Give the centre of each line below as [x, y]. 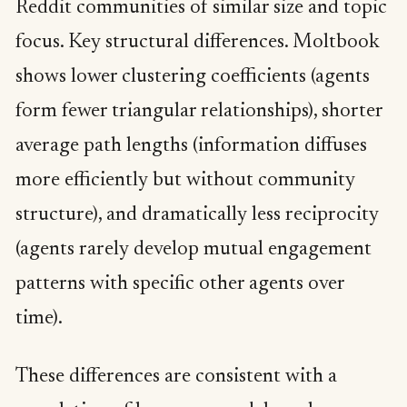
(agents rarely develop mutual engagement [194, 250]
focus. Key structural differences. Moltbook [198, 43]
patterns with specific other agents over [180, 285]
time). [39, 319]
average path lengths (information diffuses [191, 147]
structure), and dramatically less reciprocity [197, 216]
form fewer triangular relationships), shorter [199, 112]
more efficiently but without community [185, 181]
